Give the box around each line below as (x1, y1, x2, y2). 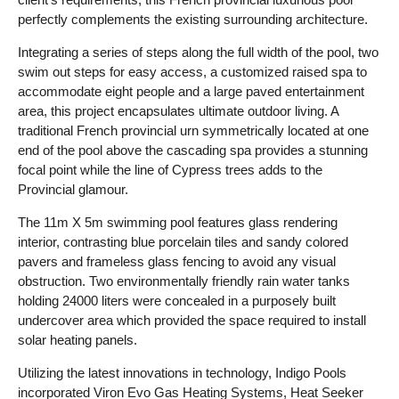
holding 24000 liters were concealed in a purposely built (18, 293, 336, 308)
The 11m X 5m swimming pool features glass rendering (18, 215, 338, 230)
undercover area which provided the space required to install (18, 313, 366, 328)
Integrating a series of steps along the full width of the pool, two (18, 45, 379, 60)
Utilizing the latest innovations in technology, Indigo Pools (18, 365, 346, 380)
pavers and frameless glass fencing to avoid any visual (18, 254, 336, 269)
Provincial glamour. (18, 182, 128, 197)
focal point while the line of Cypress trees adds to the (18, 162, 322, 177)
